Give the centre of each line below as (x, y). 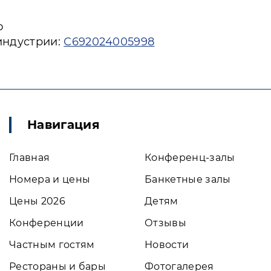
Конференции (47, 223)
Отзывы (165, 223)
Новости (167, 245)
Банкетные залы (188, 179)
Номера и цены (50, 179)
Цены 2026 (37, 201)
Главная (30, 158)
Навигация (64, 125)
